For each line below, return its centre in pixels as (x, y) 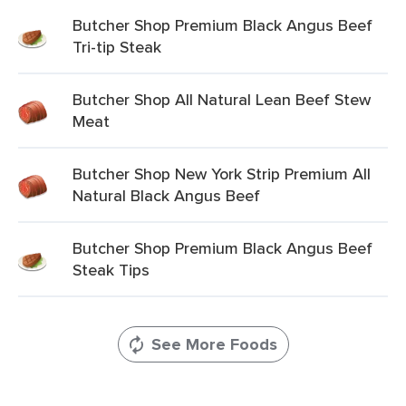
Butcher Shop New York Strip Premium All (222, 174)
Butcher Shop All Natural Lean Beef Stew (222, 99)
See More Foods (214, 344)
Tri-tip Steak (117, 47)
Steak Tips (111, 270)
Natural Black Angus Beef (166, 195)
